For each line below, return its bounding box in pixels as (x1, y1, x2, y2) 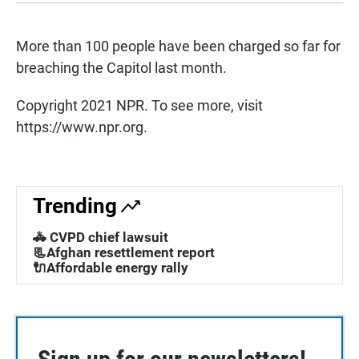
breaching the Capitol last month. (16, 59, 227, 77)
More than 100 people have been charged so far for (16, 38, 341, 55)
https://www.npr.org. (16, 119, 147, 136)
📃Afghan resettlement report (33, 244, 215, 261)
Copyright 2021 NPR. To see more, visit (16, 97, 263, 115)
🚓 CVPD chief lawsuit (33, 229, 168, 246)
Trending (33, 194, 117, 219)
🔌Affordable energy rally (33, 260, 188, 276)
